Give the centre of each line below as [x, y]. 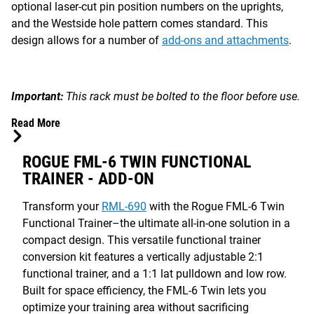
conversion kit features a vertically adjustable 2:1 [143, 257]
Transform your [62, 206]
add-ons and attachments [225, 40]
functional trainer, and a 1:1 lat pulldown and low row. [155, 273]
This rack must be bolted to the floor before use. [182, 96]
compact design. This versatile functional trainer [142, 240]
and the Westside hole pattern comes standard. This [139, 23]
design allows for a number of [87, 40]
